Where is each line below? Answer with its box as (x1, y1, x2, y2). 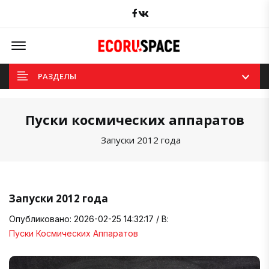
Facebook (136, 5, 175, 17)
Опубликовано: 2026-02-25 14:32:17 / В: (9, 213, 169, 224)
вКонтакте (148, 5, 193, 17)
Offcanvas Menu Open (28, 34, 115, 46)
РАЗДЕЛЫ (38, 70, 76, 82)
